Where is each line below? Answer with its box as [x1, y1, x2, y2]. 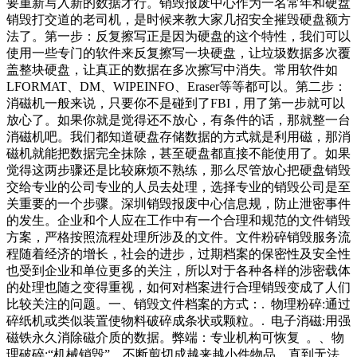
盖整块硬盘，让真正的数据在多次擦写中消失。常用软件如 [6, 63, 338, 77]
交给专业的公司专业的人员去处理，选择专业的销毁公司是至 [6, 180, 351, 194]
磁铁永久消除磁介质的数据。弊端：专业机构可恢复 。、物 [6, 331, 344, 345]
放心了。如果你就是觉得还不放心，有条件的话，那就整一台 [6, 113, 351, 127]
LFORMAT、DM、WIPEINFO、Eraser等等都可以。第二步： [6, 80, 347, 94]
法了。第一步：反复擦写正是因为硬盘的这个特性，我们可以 [6, 29, 351, 44]
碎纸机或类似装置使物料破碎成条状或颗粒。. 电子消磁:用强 [6, 314, 351, 328]
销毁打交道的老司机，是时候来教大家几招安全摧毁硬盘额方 [6, 13, 351, 27]
